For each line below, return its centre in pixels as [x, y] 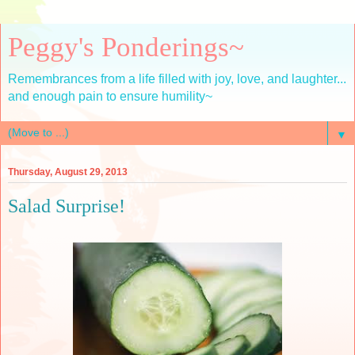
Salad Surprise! [67, 206]
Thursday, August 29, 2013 [68, 172]
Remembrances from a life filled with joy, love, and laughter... [177, 79]
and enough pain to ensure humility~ [110, 96]
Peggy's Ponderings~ [126, 47]
